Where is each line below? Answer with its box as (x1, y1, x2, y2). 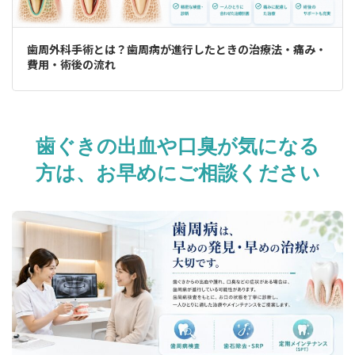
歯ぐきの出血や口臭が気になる (36, 136, 319, 158)
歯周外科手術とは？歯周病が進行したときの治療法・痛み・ (26, 42, 326, 56)
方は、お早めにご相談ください (35, 162, 320, 185)
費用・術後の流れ (26, 57, 116, 71)
